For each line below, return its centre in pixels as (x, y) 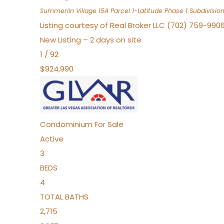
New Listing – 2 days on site (91, 40)
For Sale (109, 124)
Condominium (66, 124)
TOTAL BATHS (64, 197)
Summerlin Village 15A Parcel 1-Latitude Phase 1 (114, 11)
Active (52, 139)
